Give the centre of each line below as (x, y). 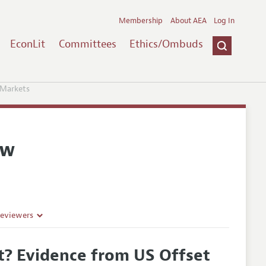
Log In (224, 20)
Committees (87, 44)
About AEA (188, 20)
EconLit (27, 44)
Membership (141, 20)
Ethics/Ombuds (167, 44)
